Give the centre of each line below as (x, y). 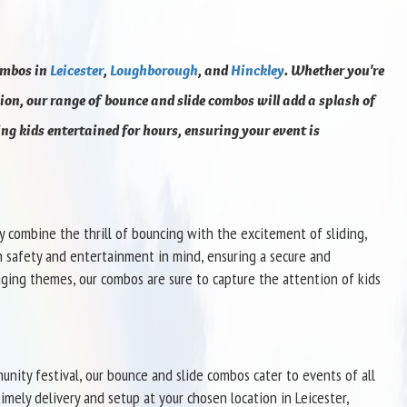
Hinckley (257, 70)
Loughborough (154, 70)
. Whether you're (334, 70)
